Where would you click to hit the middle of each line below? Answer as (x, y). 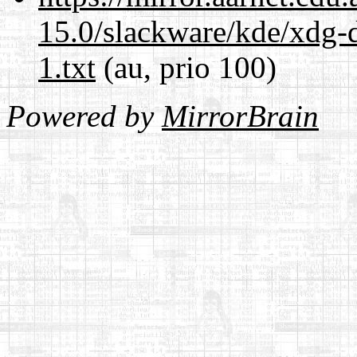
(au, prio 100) (186, 67)
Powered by (84, 116)
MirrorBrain (240, 116)
